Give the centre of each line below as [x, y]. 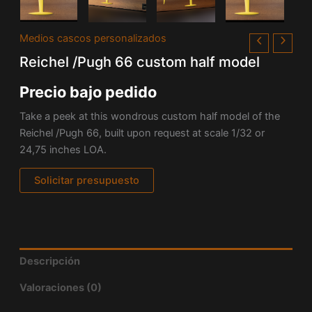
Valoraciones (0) [60, 288]
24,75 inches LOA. [63, 149]
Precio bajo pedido [88, 92]
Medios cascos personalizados [93, 38]
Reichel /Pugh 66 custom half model [139, 62]
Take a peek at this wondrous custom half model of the [149, 116]
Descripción [49, 261]
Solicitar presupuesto [86, 181]
